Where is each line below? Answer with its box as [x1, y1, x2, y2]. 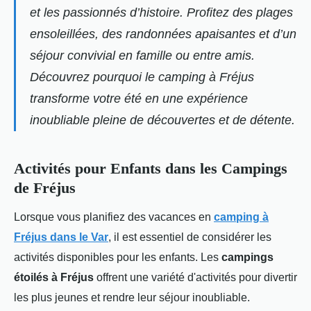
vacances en [149, 210, 214, 223]
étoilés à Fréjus [14, 270, 94, 283]
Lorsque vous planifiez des [14, 210, 146, 223]
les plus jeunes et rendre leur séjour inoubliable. [14, 290, 250, 303]
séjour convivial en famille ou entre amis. [30, 48, 255, 62]
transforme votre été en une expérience [30, 91, 248, 106]
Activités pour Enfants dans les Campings [14, 159, 287, 177]
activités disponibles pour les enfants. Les [14, 250, 221, 263]
